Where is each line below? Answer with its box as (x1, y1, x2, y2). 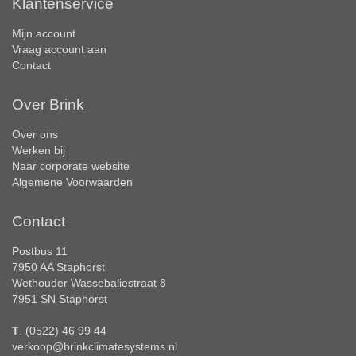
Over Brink (12, 95, 84, 113)
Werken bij (12, 143, 65, 157)
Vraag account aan (12, 42, 106, 56)
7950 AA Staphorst (12, 260, 105, 273)
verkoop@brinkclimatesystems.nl (12, 339, 177, 353)
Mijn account (12, 26, 75, 40)
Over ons (12, 127, 58, 141)
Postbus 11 (12, 244, 68, 257)
